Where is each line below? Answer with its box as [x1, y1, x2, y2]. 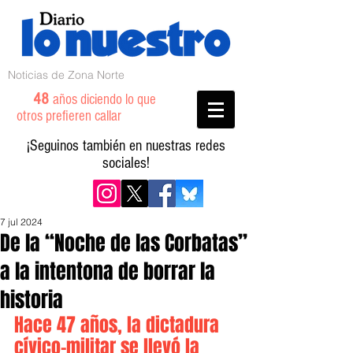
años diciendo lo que [53, 91, 156, 108]
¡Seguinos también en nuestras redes [27, 137, 225, 154]
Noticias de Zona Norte [8, 68, 124, 82]
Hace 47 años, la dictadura [14, 311, 224, 339]
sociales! [102, 154, 150, 172]
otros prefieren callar [17, 108, 140, 124]
